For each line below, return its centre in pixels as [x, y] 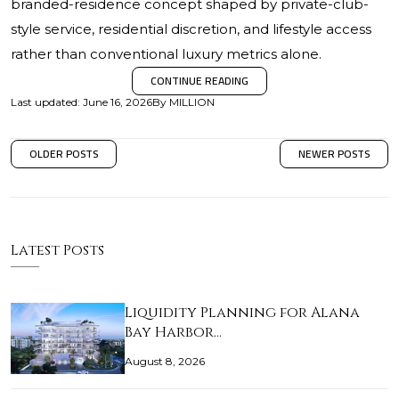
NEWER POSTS [334, 154]
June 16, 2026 [118, 102]
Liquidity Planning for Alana [242, 313]
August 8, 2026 [165, 361]
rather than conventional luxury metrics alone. [166, 54]
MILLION [192, 102]
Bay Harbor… [173, 332]
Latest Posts [57, 250]
